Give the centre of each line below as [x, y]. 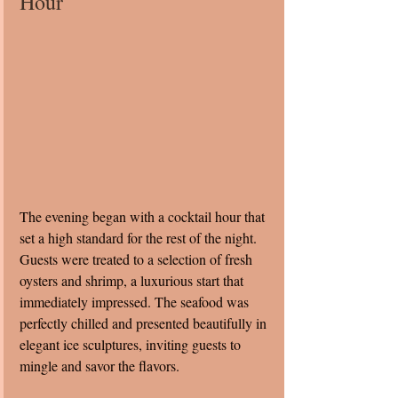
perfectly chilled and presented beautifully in [145, 323]
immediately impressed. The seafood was [136, 302]
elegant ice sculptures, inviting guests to [132, 345]
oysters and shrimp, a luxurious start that [133, 281]
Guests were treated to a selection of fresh [138, 259]
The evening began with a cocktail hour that [144, 217]
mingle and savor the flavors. [99, 366]
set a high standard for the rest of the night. [140, 238]
